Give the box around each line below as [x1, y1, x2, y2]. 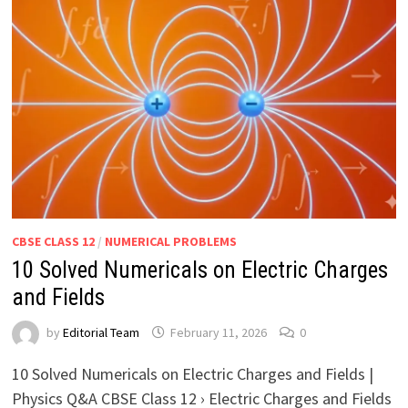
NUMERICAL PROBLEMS [104, 232, 237, 250]
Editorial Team [62, 323, 139, 341]
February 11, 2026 [169, 323, 267, 341]
